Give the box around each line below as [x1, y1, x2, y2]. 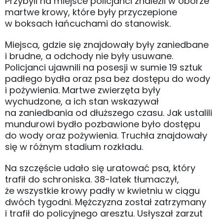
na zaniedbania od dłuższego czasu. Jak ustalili [5, 106, 212, 119]
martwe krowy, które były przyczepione [5, 5, 177, 18]
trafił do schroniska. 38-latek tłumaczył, [5, 173, 179, 185]
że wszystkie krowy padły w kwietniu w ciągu [5, 184, 200, 197]
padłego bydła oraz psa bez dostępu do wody [5, 72, 210, 85]
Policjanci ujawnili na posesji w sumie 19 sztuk [5, 61, 202, 74]
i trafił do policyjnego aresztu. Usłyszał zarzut [5, 207, 203, 220]
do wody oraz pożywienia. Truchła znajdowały [5, 129, 207, 142]
